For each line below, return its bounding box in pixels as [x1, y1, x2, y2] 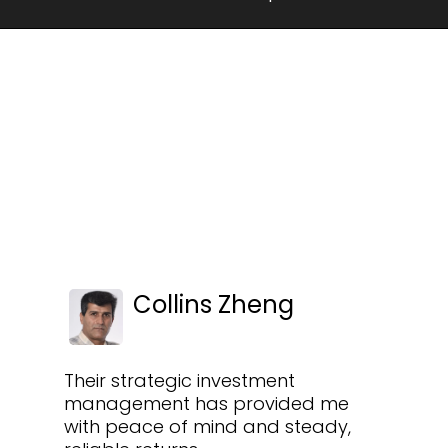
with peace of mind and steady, [64, 414, 351, 440]
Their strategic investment [64, 368, 295, 394]
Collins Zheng [133, 288, 294, 322]
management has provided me [64, 391, 349, 417]
